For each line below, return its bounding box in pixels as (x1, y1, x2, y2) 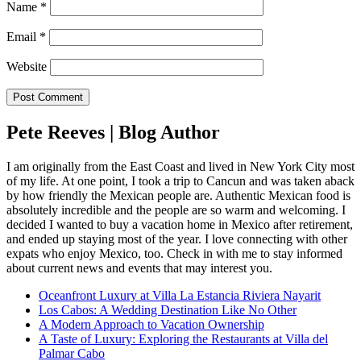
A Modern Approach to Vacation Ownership (39, 317, 264, 331)
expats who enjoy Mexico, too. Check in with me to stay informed (6, 246, 342, 260)
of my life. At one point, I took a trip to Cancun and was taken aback (6, 173, 355, 188)
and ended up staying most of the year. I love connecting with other (6, 231, 347, 246)
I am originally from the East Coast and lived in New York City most (6, 159, 355, 173)
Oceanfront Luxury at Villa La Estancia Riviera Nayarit (39, 288, 321, 302)
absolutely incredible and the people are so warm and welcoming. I (6, 202, 346, 217)
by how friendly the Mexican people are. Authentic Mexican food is (6, 188, 351, 202)
